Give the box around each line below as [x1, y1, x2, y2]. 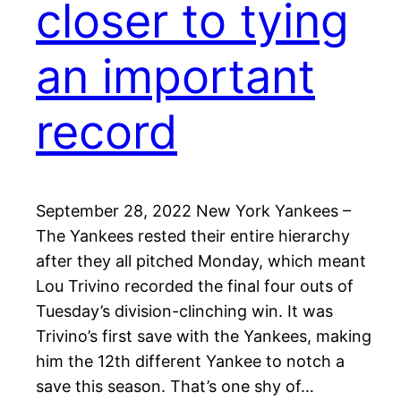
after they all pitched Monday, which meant [36, 252, 366, 271]
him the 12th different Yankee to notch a [36, 352, 345, 371]
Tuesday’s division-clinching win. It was [36, 302, 333, 321]
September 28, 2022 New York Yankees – [36, 201, 351, 221]
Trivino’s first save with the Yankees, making [36, 327, 371, 346]
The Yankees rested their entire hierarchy [36, 226, 350, 246]
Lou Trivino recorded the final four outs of [36, 277, 354, 296]
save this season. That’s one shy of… [36, 377, 314, 397]
